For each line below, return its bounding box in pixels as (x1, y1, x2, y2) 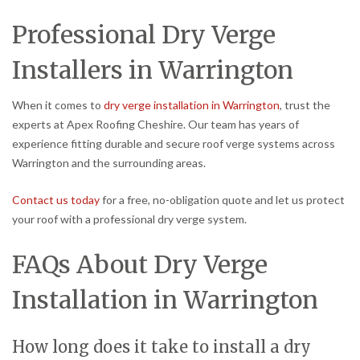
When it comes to (12, 98, 104, 112)
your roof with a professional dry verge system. (12, 211, 247, 226)
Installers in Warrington (12, 55, 293, 86)
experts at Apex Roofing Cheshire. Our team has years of (12, 117, 299, 132)
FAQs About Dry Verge (12, 248, 268, 280)
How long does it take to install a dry (12, 336, 311, 357)
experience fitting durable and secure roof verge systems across (12, 137, 335, 151)
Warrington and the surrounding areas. (12, 156, 206, 170)
